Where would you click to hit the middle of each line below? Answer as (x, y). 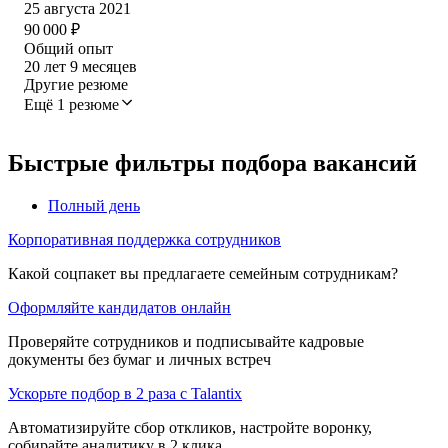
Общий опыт (68, 48)
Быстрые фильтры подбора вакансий (212, 162)
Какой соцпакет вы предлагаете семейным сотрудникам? (203, 273)
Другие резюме (76, 84)
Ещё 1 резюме (71, 104)
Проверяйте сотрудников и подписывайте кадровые (186, 341)
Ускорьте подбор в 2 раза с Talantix (125, 393)
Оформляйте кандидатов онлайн (119, 307)
